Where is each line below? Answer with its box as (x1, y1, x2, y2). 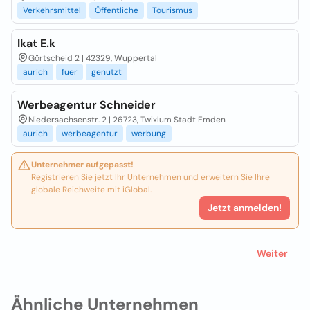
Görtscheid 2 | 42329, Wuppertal (28, 53, 157, 64)
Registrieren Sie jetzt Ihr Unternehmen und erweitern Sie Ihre (31, 172, 270, 183)
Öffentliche (95, 5, 138, 16)
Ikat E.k (17, 36, 55, 51)
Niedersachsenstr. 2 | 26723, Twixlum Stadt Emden (28, 114, 226, 125)
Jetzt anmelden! (208, 201, 282, 214)
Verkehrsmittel (23, 5, 81, 16)
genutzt (91, 66, 122, 77)
